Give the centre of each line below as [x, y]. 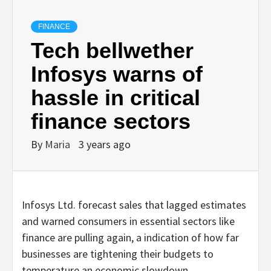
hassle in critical [116, 97]
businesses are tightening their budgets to [118, 253]
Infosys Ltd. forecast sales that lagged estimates [134, 204]
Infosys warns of [117, 74]
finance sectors [111, 121]
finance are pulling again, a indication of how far [130, 237]
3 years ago [105, 144]
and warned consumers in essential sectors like [128, 221]
